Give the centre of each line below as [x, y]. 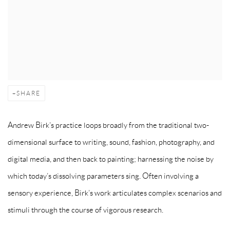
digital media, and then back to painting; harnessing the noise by [111, 159]
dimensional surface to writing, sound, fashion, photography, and [111, 142]
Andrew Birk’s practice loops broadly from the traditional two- [108, 125]
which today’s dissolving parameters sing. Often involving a [103, 176]
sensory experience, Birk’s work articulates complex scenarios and [115, 193]
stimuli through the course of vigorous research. [86, 210]
